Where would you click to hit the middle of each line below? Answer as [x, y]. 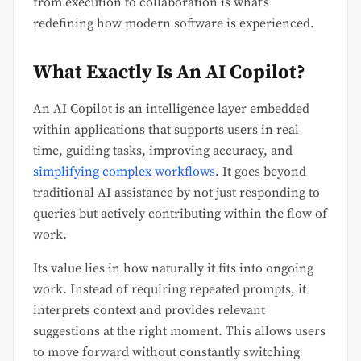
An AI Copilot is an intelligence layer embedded [171, 108]
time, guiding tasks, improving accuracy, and [163, 150]
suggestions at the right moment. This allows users [179, 331]
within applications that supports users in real [166, 129]
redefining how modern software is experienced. [174, 23]
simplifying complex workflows [124, 171]
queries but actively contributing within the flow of [180, 213]
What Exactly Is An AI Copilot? [169, 72]
